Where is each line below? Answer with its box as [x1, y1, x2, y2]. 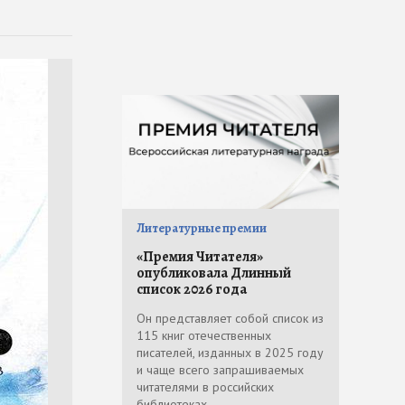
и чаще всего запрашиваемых [137, 362, 304, 378]
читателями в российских [137, 379, 274, 395]
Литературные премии [137, 220, 267, 237]
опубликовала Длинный [137, 263, 291, 283]
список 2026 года [137, 279, 247, 299]
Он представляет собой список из [137, 310, 324, 326]
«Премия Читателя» [137, 247, 263, 267]
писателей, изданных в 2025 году [137, 344, 324, 361]
